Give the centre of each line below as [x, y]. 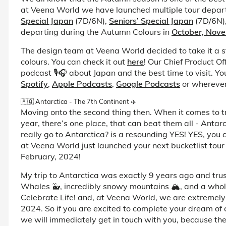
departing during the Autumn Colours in [96, 32]
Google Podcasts [148, 83]
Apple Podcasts [82, 83]
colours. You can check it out [74, 61]
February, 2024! [51, 156]
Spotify [34, 83]
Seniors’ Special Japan [151, 20]
